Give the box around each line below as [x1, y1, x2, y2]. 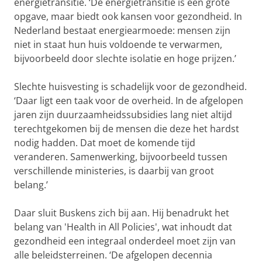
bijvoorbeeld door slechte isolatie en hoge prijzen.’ [14, 52, 236, 65]
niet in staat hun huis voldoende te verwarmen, [14, 38, 222, 51]
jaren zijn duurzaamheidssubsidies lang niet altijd [14, 108, 232, 122]
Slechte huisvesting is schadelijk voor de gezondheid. [14, 80, 247, 94]
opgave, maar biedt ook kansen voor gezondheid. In [14, 10, 242, 23]
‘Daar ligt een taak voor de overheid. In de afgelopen [14, 94, 243, 108]
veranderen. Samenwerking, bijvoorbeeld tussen [14, 150, 227, 164]
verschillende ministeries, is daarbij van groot [14, 164, 214, 178]
